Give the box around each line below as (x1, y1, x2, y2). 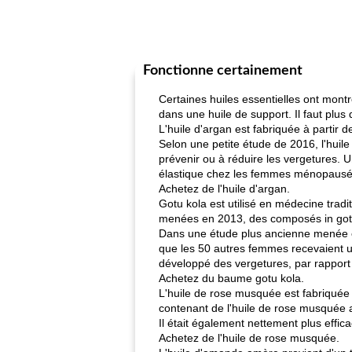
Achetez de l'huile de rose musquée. (159, 332, 339, 344)
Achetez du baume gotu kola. (159, 272, 304, 284)
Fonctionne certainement (143, 64, 302, 78)
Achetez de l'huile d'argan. (159, 182, 290, 195)
